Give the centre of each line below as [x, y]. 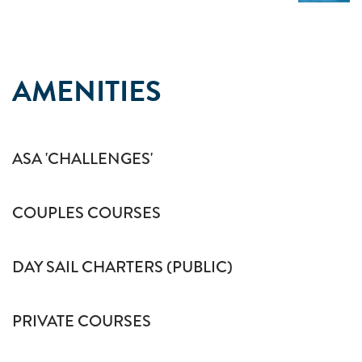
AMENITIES [87, 91]
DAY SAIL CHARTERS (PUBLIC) [122, 267]
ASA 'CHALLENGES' [82, 159]
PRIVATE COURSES [82, 321]
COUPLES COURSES [86, 213]
